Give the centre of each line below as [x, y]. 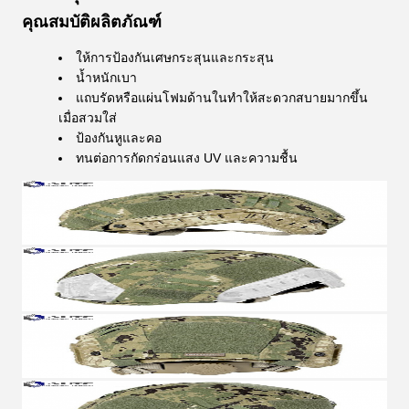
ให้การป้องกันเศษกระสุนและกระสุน [175, 58]
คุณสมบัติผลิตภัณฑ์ [92, 22]
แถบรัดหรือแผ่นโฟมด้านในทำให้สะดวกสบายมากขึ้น [222, 98]
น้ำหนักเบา [106, 78]
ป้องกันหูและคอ [119, 138]
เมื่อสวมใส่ [88, 118]
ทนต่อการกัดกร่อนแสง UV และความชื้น [187, 158]
